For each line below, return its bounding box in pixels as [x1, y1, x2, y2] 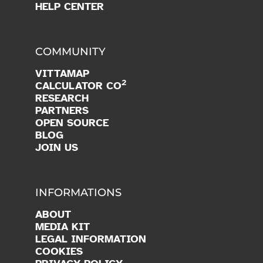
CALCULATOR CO [35, 79, 122, 92]
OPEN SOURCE [35, 116, 109, 129]
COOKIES [35, 244, 83, 258]
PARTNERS [35, 103, 89, 117]
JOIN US [35, 140, 78, 154]
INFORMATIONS [35, 186, 122, 199]
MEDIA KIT [35, 220, 90, 233]
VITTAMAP [35, 66, 89, 80]
